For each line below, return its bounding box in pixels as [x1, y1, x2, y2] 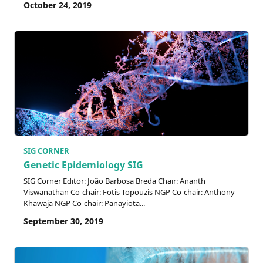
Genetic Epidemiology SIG [23, 158, 143, 171]
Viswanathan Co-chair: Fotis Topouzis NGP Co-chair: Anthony [23, 186, 235, 197]
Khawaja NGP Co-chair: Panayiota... [23, 197, 145, 208]
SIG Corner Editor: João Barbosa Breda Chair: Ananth [23, 175, 205, 186]
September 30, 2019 [23, 215, 103, 227]
